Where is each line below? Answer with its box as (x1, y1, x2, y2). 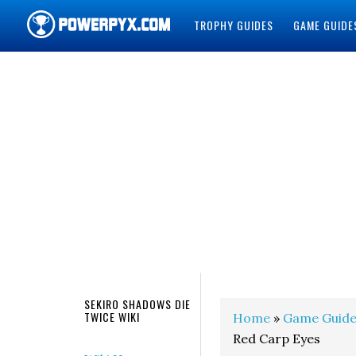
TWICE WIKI (84, 308, 140, 325)
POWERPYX (26, 56, 114, 85)
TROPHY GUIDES (193, 17, 273, 33)
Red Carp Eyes (233, 331, 320, 346)
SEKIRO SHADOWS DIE (84, 296, 191, 312)
